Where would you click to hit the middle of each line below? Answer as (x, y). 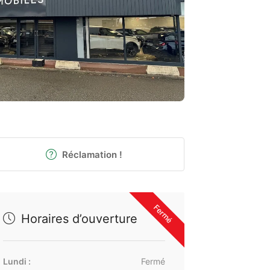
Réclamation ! (91, 155)
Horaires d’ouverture (77, 219)
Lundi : (17, 261)
